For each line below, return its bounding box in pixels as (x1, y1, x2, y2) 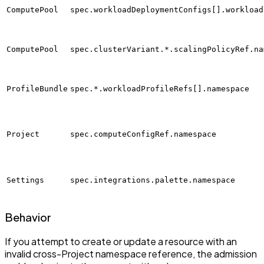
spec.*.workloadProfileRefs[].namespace (70, 84, 249, 94)
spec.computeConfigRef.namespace (70, 130, 216, 139)
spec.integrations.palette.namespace (70, 176, 235, 185)
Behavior (5, 210, 51, 224)
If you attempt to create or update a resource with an (5, 235, 237, 247)
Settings (6, 176, 44, 185)
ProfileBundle (6, 84, 68, 94)
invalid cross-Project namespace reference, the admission (5, 247, 257, 260)
